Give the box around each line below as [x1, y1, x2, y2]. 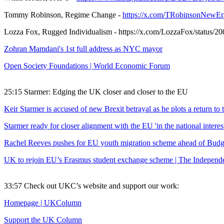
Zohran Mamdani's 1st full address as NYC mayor [4, 44, 162, 53]
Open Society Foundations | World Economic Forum [4, 61, 170, 70]
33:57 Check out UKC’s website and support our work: [4, 181, 181, 190]
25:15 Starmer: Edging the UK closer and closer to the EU [4, 87, 188, 96]
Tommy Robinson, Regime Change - [4, 10, 122, 19]
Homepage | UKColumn [4, 198, 81, 207]
